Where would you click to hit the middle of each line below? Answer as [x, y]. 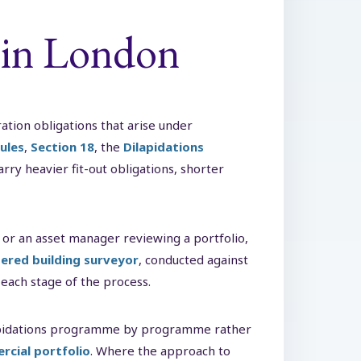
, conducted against [193, 259]
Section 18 [62, 147]
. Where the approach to [160, 351]
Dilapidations [164, 147]
